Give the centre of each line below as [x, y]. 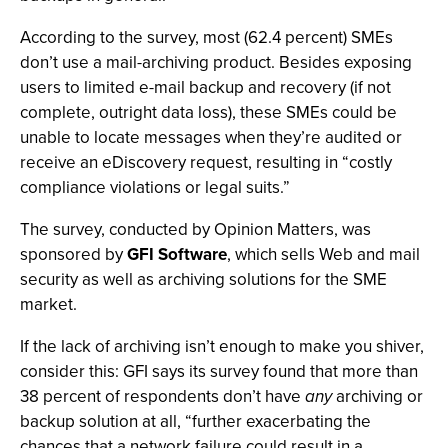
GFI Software [177, 254]
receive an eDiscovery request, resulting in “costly [206, 162]
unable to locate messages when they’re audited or [211, 137]
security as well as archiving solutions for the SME [203, 279]
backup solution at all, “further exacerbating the [195, 421]
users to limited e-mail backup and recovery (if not [205, 87]
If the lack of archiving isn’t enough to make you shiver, [222, 346]
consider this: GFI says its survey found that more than [219, 371]
